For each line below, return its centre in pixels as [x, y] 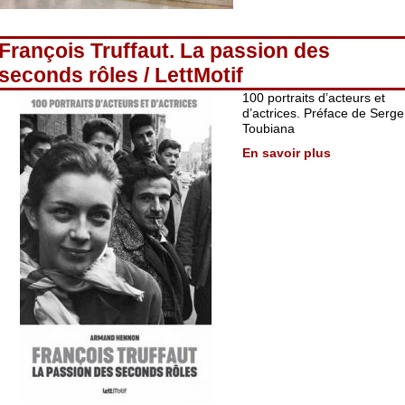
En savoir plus [287, 153]
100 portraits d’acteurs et [314, 98]
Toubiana [268, 128]
